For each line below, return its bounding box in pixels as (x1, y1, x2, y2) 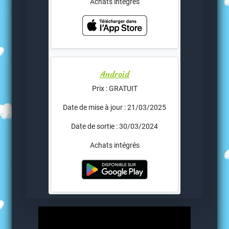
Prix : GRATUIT (91, 84, 138, 93)
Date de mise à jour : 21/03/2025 (63, 103, 166, 112)
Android (100, 69, 129, 80)
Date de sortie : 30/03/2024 (71, 122, 158, 131)
